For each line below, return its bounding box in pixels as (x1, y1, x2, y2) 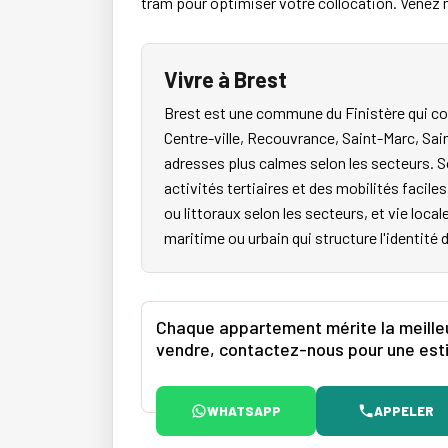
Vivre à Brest (164, 66, 287, 93)
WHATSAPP (207, 402, 281, 419)
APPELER (374, 402, 434, 419)
